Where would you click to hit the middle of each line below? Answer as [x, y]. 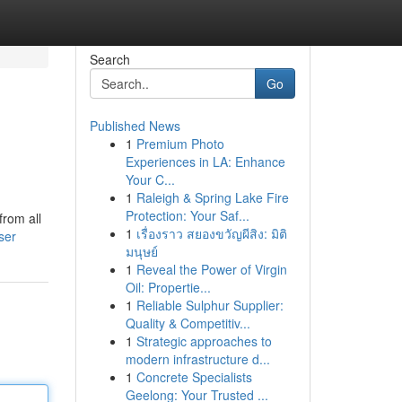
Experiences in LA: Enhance [205, 162]
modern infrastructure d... [197, 359]
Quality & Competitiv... [188, 323]
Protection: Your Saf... [187, 215]
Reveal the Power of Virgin [211, 269]
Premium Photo [180, 144]
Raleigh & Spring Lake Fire [212, 197]
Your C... [150, 179]
